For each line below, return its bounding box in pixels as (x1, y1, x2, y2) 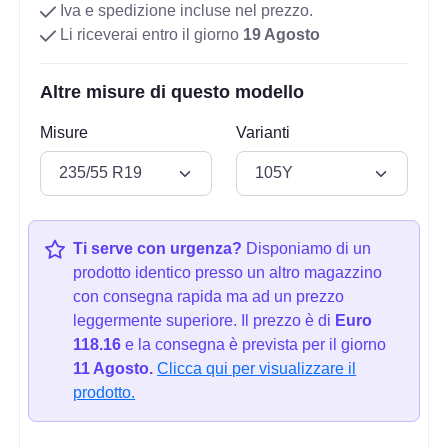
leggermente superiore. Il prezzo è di (73, 311, 336, 329)
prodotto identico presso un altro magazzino (73, 263, 383, 281)
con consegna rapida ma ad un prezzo (73, 287, 345, 305)
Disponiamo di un (242, 239, 372, 257)
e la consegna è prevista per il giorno (121, 335, 387, 353)
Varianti (236, 124, 290, 142)
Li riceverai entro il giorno (56, 26, 244, 44)
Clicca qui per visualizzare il (157, 359, 357, 377)
